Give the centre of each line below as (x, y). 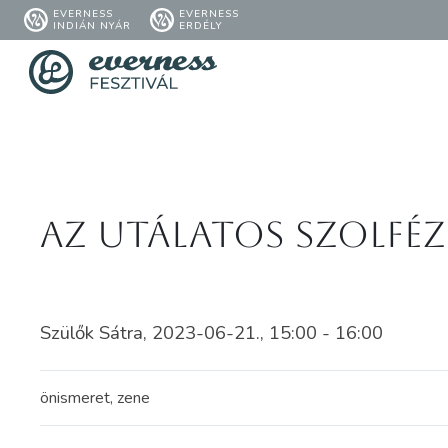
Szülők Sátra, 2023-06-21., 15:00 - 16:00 (212, 333)
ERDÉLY (201, 26)
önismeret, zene (95, 398)
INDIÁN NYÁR (92, 26)
